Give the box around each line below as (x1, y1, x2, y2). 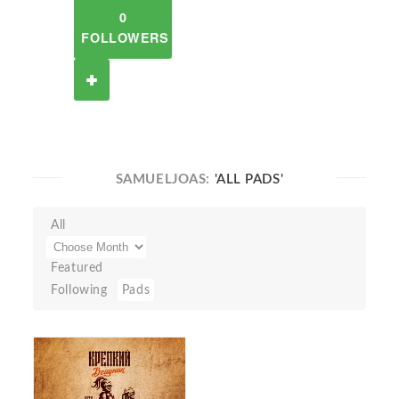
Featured (51, 261, 103, 274)
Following (51, 283, 108, 297)
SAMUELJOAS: (115, 173, 215, 186)
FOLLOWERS (81, 28, 169, 46)
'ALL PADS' (214, 173, 284, 186)
